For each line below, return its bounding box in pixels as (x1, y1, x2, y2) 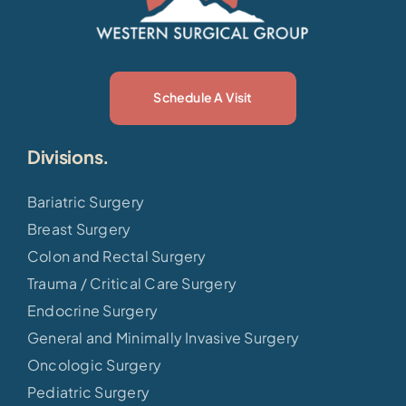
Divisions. (26, 145, 110, 169)
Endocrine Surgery (26, 301, 159, 321)
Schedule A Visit (153, 89, 253, 106)
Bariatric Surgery (26, 192, 145, 212)
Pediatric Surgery (26, 382, 150, 402)
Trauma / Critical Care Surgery (26, 274, 237, 294)
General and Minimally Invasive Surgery (26, 328, 300, 348)
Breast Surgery (26, 219, 131, 239)
